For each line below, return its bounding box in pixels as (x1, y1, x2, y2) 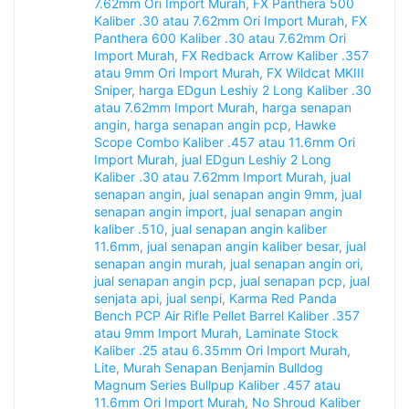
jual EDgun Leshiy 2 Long (182, 152, 331, 168)
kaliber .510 (94, 221, 164, 237)
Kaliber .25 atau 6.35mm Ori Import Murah (94, 342, 347, 359)
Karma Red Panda (229, 290, 337, 307)
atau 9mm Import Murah (94, 325, 238, 341)
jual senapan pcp (240, 273, 342, 289)
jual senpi (166, 290, 222, 307)
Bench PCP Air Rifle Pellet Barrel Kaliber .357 (94, 308, 360, 324)
